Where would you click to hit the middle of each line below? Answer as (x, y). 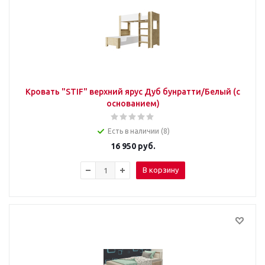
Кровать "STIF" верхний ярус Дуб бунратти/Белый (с (133, 91)
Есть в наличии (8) (139, 131)
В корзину (161, 169)
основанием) (133, 103)
